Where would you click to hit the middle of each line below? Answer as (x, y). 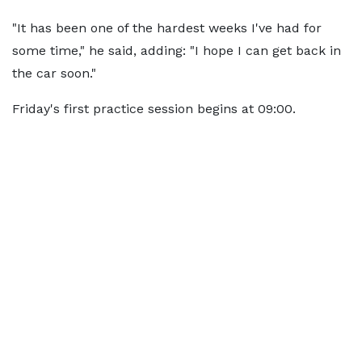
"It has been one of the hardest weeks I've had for (167, 28)
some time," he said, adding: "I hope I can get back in (177, 51)
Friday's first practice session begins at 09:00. (154, 109)
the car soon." (54, 73)
